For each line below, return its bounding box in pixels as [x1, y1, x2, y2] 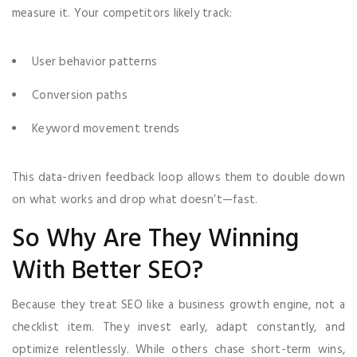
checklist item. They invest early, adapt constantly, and [12, 317, 345, 337]
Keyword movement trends [32, 119, 180, 139]
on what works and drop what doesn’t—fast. [12, 190, 258, 210]
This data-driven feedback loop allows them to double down [12, 167, 345, 187]
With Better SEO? [12, 250, 203, 292]
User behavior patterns [32, 52, 158, 72]
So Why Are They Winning [12, 218, 299, 260]
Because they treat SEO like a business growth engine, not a [12, 295, 345, 315]
